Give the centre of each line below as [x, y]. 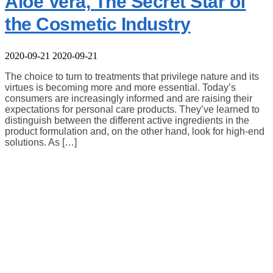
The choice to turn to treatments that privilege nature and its [132, 77]
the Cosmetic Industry [98, 24]
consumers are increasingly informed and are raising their [129, 99]
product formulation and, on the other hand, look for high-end [135, 132]
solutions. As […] [41, 143]
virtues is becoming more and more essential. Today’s [120, 88]
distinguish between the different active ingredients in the [127, 121]
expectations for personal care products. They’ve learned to [132, 110]
